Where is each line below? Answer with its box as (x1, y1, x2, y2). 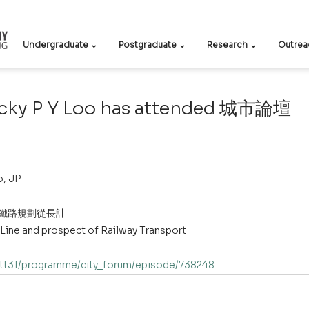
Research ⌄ (207, 39, 257, 50)
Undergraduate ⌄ (23, 39, 97, 50)
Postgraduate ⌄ (119, 39, 186, 50)
